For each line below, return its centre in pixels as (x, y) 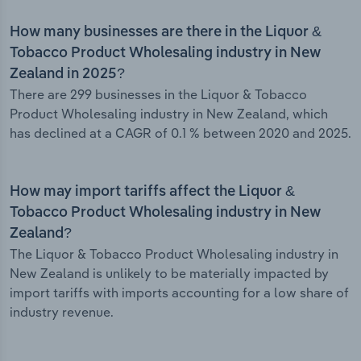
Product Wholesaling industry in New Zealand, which (169, 114)
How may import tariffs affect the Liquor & (152, 192)
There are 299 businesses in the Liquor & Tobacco (158, 95)
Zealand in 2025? (67, 75)
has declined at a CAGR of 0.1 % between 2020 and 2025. (180, 133)
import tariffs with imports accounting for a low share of (179, 293)
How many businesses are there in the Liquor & (166, 33)
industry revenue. (62, 312)
